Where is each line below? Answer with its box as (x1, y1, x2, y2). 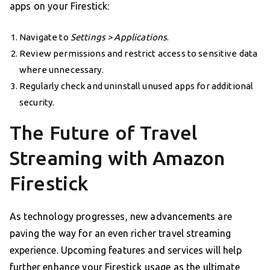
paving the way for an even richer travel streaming (10, 227, 231, 239)
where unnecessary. (19, 64, 104, 75)
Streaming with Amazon (10, 146, 225, 169)
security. (19, 96, 55, 107)
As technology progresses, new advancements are (10, 210, 232, 222)
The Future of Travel (10, 121, 197, 143)
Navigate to (19, 31, 71, 42)
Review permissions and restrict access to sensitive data (19, 48, 258, 58)
